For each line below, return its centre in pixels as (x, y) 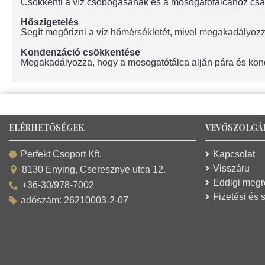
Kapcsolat (234, 154)
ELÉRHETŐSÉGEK (46, 127)
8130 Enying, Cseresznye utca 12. (94, 170)
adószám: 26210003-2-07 (75, 201)
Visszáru (232, 168)
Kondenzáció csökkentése (80, 52)
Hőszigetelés (50, 22)
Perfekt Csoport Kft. (61, 154)
